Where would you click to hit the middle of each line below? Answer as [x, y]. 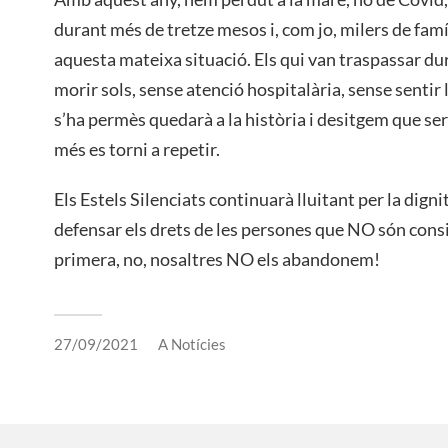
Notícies [198, 344]
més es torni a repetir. [137, 149]
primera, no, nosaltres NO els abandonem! [217, 259]
